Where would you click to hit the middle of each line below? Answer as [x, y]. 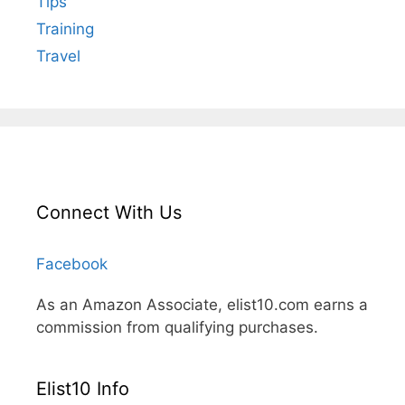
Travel [58, 56]
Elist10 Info [83, 388]
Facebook [72, 264]
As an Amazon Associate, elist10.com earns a [202, 304]
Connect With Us [109, 212]
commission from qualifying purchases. [177, 327]
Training [65, 28]
